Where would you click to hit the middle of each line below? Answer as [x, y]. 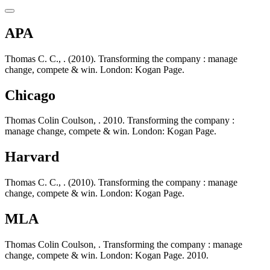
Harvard [32, 157]
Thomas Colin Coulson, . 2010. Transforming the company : [120, 121]
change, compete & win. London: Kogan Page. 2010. [107, 256]
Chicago [30, 95]
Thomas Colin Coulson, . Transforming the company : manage [124, 245]
